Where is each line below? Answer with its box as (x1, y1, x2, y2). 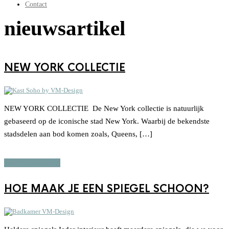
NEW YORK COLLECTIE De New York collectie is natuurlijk (4, 104, 204, 113)
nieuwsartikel (4, 16, 125, 40)
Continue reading (4, 158, 60, 168)
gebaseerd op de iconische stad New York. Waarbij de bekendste (4, 117, 210, 126)
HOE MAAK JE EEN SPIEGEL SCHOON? (4, 182, 209, 195)
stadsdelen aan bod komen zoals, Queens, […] (4, 130, 152, 139)
